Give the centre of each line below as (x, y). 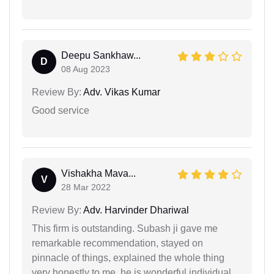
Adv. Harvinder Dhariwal (135, 210)
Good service (61, 111)
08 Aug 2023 (86, 69)
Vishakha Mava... (98, 174)
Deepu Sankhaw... (101, 56)
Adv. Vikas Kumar (121, 92)
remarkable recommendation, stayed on (117, 243)
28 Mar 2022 (86, 187)
